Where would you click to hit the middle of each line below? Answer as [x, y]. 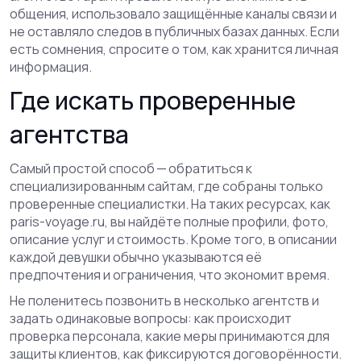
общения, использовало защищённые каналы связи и [173, 14]
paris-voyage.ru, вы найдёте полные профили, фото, [169, 222]
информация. [51, 67]
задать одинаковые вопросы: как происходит [151, 318]
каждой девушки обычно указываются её [136, 257]
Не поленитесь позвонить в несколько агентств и [164, 301]
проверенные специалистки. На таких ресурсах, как [170, 204]
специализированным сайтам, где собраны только [166, 186]
